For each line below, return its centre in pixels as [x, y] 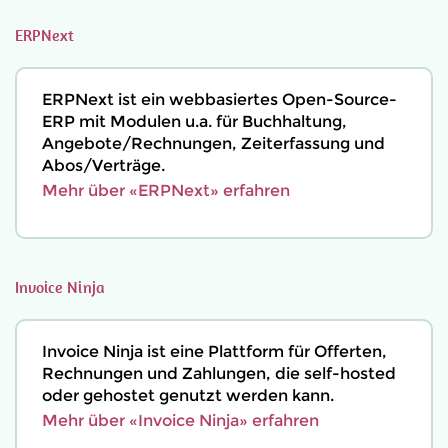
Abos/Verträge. [103, 165]
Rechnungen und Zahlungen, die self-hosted [219, 373]
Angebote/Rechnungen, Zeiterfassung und [213, 143]
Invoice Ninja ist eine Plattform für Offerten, [214, 351]
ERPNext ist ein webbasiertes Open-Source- [219, 99]
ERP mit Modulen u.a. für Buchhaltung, [194, 121]
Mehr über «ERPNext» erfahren [166, 190]
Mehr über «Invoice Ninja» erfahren [180, 420]
